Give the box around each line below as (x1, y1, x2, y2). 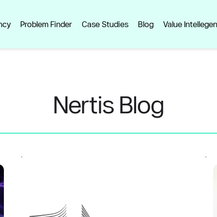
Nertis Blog (53, 91, 164, 118)
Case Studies (82, 19, 129, 29)
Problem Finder (20, 19, 73, 29)
